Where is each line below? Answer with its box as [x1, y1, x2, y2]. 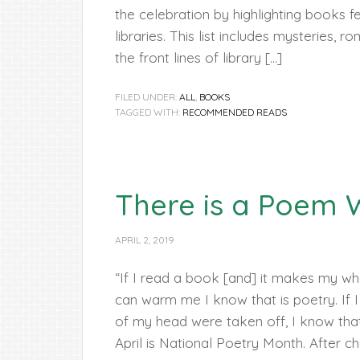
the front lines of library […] [115, 49, 282, 66]
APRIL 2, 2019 [115, 234, 174, 246]
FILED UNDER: [115, 91, 179, 103]
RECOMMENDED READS [182, 106, 287, 118]
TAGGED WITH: [115, 106, 182, 118]
